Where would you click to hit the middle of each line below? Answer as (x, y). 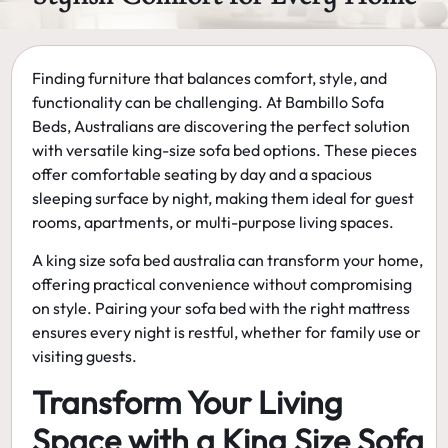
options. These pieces (340, 149)
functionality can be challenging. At (159, 101)
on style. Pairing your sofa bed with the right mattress (221, 308)
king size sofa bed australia (141, 260)
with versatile (82, 149)
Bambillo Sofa (335, 101)
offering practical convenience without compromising (222, 284)
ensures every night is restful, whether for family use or (227, 332)
